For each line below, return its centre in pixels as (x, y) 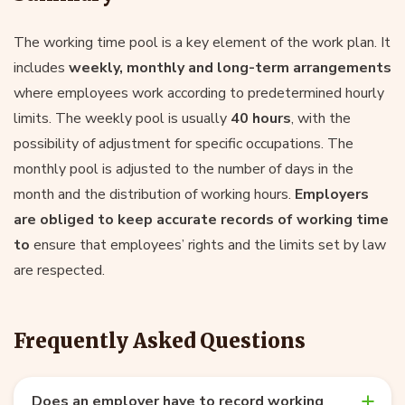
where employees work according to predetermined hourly (199, 93)
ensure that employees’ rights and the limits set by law (208, 245)
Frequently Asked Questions (160, 340)
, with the (321, 118)
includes (41, 67)
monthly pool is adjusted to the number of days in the (184, 169)
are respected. (59, 270)
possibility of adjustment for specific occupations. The (184, 143)
